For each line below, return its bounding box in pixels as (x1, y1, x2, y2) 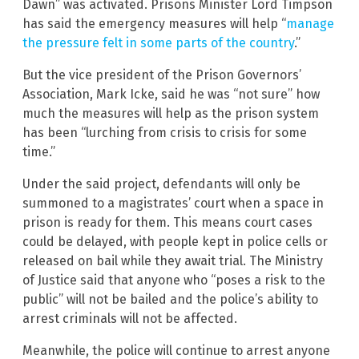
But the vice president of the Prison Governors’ (22, 67, 301, 83)
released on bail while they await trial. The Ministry (22, 252, 323, 268)
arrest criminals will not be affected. (22, 310, 237, 326)
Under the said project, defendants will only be (22, 175, 301, 192)
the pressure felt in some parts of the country (22, 34, 294, 50)
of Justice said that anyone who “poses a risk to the (22, 272, 325, 288)
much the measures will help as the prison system (22, 105, 319, 121)
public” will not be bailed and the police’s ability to (22, 291, 318, 307)
